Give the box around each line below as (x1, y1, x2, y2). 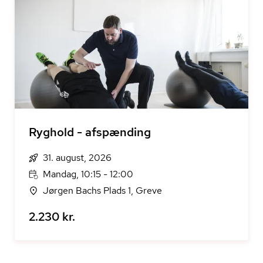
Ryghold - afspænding (29, 124, 151, 140)
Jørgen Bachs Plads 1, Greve (43, 184, 162, 197)
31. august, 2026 (43, 151, 112, 164)
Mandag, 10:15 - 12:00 (43, 168, 133, 180)
